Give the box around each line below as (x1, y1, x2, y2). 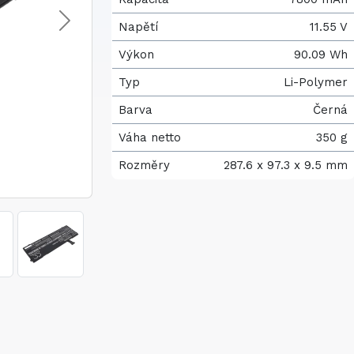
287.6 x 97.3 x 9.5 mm (224, 158, 348, 172)
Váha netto (119, 130, 181, 145)
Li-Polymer (284, 75, 348, 89)
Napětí (119, 20, 158, 34)
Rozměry (119, 158, 170, 172)
